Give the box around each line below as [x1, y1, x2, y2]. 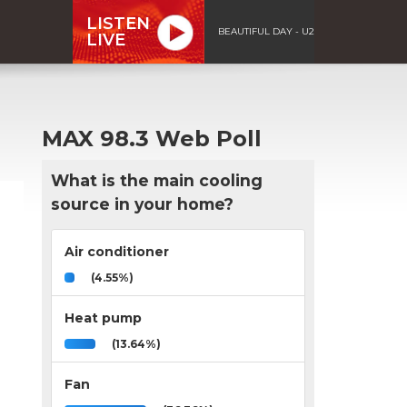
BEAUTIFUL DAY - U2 [218, 25, 314, 37]
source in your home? [51, 194, 233, 213]
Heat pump [65, 309, 142, 326]
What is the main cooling [51, 170, 263, 190]
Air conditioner [65, 243, 169, 260]
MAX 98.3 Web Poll [42, 124, 262, 152]
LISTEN [86, 13, 150, 34]
